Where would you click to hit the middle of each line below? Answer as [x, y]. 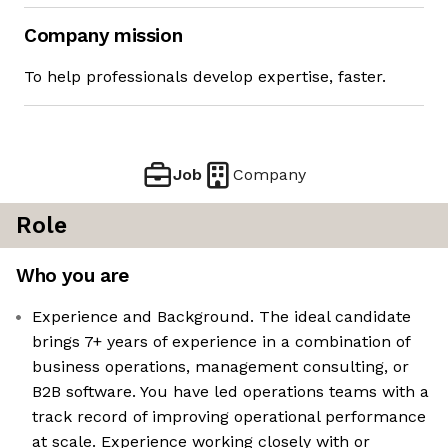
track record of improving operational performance [229, 417]
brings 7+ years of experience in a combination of [221, 342]
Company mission [103, 36]
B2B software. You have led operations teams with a [230, 392]
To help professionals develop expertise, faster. [205, 77]
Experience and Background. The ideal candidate [221, 317]
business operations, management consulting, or [220, 367]
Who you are [72, 276]
